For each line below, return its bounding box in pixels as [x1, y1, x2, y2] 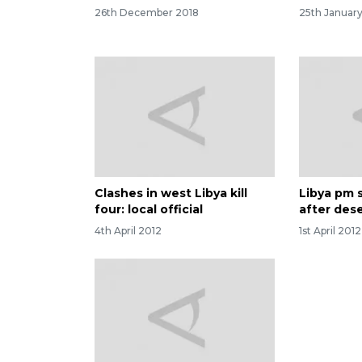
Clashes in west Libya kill [95, 186, 247, 201]
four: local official [95, 202, 203, 217]
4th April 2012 [95, 224, 162, 237]
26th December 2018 [95, 6, 199, 19]
